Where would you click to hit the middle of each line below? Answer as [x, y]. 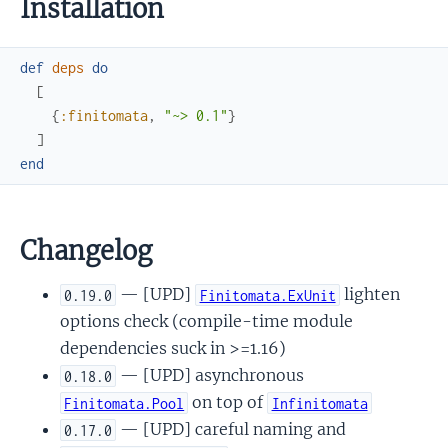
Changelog [86, 251]
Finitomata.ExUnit [267, 295]
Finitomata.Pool [124, 403]
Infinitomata [319, 403]
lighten [369, 294]
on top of [228, 402]
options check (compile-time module [206, 321]
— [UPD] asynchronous [210, 375]
